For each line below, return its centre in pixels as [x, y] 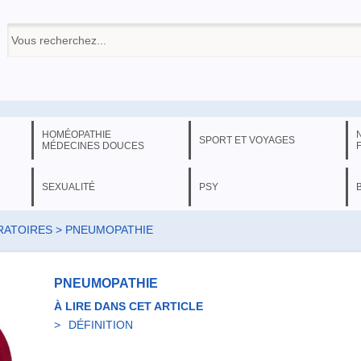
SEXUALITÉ [68, 187]
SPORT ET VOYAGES [247, 140]
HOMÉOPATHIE [77, 135]
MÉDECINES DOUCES [93, 146]
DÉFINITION [101, 325]
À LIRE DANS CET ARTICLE [129, 306]
